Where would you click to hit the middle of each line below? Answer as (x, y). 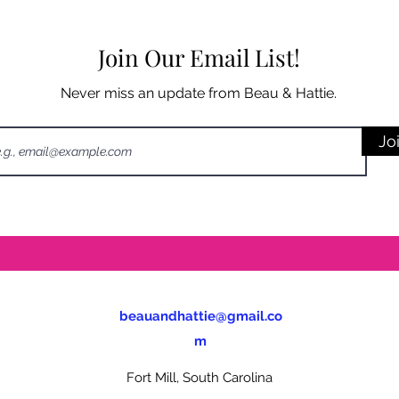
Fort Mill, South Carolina (199, 378)
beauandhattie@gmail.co (200, 316)
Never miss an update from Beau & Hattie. (199, 93)
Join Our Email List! (199, 57)
